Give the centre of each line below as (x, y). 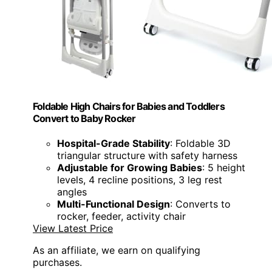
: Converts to (200, 204)
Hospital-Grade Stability (114, 144)
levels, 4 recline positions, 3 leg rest (140, 180)
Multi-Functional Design (114, 204)
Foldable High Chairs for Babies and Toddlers (129, 106)
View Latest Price (73, 229)
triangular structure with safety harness (147, 156)
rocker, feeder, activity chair (121, 216)
